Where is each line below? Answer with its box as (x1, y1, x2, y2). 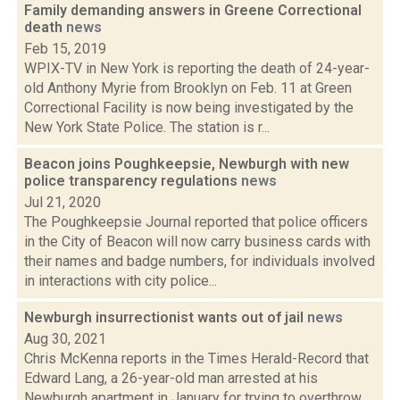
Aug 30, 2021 (24, 330, 106, 347)
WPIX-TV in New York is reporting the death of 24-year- (24, 60, 370, 77)
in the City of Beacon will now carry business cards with (24, 233, 371, 250)
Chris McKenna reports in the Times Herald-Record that (24, 350, 369, 367)
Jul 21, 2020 (24, 194, 101, 211)
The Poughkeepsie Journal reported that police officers (24, 213, 368, 230)
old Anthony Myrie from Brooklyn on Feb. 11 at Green (24, 79, 352, 96)
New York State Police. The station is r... (24, 119, 270, 136)
